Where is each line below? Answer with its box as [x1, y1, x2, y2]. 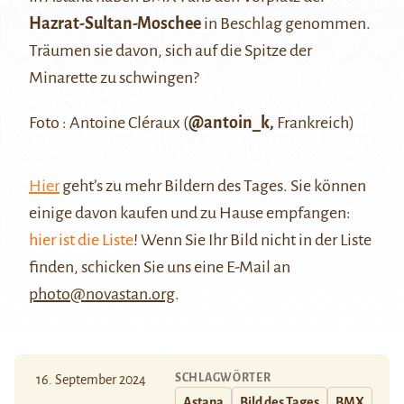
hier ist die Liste [29, 231, 133, 250]
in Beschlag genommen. [201, 14, 371, 33]
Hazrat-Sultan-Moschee [29, 14, 201, 33]
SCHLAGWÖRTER [175, 372, 271, 385]
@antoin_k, [188, 114, 274, 133]
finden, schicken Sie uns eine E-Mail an [29, 258, 290, 277]
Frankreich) [274, 114, 354, 133]
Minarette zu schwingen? [29, 69, 199, 87]
